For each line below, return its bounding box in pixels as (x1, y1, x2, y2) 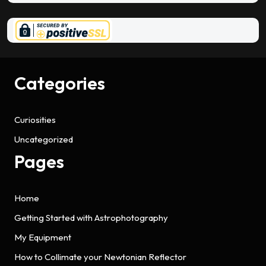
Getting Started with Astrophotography (14, 211, 168, 223)
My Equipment (14, 231, 71, 243)
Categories (14, 71, 105, 94)
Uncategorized (14, 133, 73, 145)
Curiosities (14, 113, 56, 125)
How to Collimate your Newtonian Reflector (14, 251, 186, 262)
